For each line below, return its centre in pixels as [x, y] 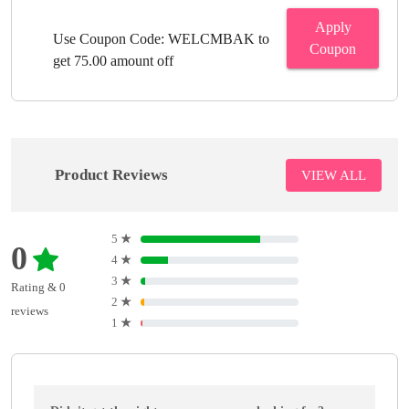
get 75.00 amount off [113, 60]
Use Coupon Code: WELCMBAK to [161, 38]
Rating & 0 [38, 287]
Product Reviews [111, 175]
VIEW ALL [334, 175]
